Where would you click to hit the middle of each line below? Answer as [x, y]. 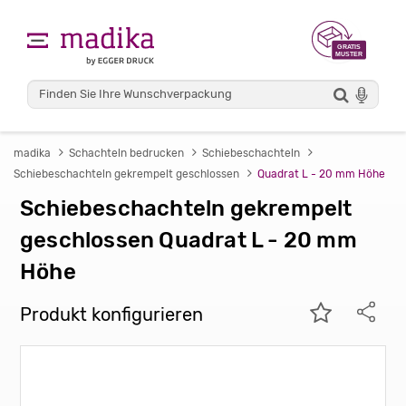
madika [32, 153]
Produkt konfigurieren [111, 314]
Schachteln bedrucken [126, 153]
